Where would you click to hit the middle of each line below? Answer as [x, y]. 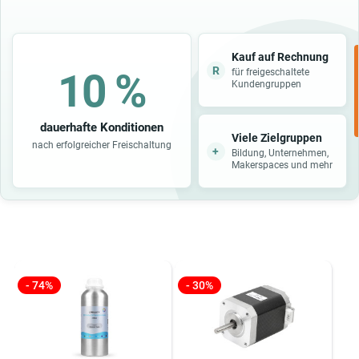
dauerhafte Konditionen [101, 127]
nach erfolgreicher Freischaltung [101, 145]
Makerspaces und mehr [282, 165]
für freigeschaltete [270, 72]
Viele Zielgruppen [276, 137]
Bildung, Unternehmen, [280, 153]
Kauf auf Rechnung [280, 56]
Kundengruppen [266, 84]
